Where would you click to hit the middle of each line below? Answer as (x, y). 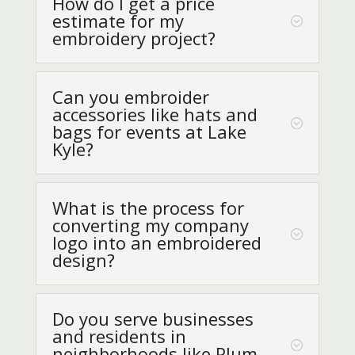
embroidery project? (134, 38)
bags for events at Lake (149, 131)
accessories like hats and (155, 114)
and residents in (119, 336)
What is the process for (148, 207)
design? (83, 260)
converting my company (150, 225)
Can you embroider (130, 96)
